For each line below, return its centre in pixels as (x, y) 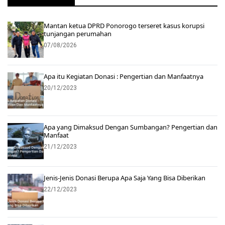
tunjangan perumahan (78, 33)
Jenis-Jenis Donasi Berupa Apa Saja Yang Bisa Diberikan (125, 178)
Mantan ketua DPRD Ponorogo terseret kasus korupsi (124, 25)
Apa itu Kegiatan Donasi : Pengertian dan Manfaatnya (124, 76)
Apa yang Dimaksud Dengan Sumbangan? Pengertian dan (131, 127)
